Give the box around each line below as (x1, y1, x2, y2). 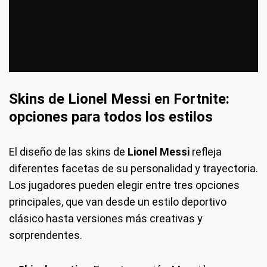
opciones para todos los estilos (9, 108, 213, 126)
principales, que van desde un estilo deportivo (9, 195, 226, 209)
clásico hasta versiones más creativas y (9, 212, 203, 225)
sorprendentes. (9, 229, 82, 242)
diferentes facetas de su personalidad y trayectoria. (9, 162, 258, 175)
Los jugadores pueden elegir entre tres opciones (9, 179, 240, 192)
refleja (190, 145, 222, 159)
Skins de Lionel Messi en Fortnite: (9, 91, 229, 108)
